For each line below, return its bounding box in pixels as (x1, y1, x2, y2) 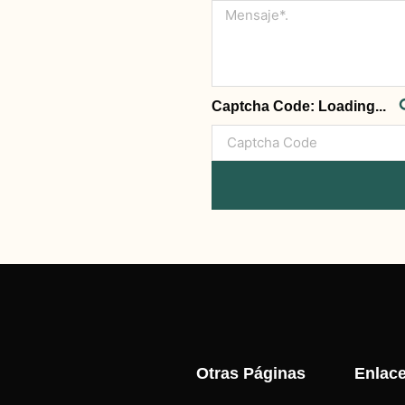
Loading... (318, 98, 386, 114)
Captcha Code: (212, 98, 318, 114)
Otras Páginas (196, 363, 306, 382)
